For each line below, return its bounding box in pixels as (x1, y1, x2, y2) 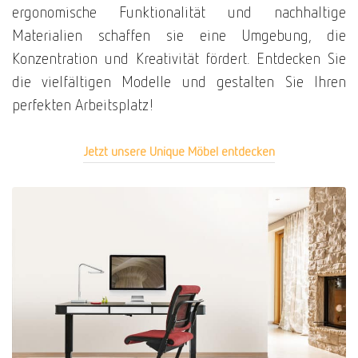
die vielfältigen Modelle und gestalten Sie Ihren (12, 73, 346, 90)
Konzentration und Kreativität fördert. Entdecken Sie (12, 50, 346, 67)
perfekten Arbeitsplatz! (12, 96, 154, 113)
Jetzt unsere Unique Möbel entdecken (83, 143, 275, 159)
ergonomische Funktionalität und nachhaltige (12, 3, 346, 21)
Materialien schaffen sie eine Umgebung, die (12, 26, 346, 44)
